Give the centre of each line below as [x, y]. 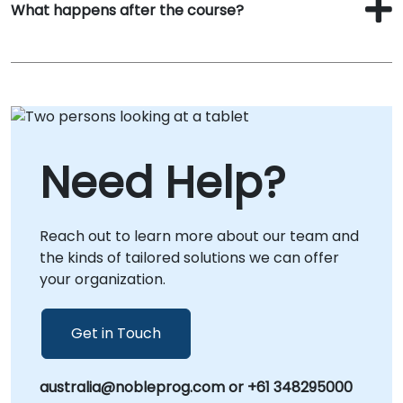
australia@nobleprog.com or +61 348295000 [196, 387]
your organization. [103, 279]
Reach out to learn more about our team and [199, 236]
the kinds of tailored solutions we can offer [189, 257]
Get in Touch [116, 333]
